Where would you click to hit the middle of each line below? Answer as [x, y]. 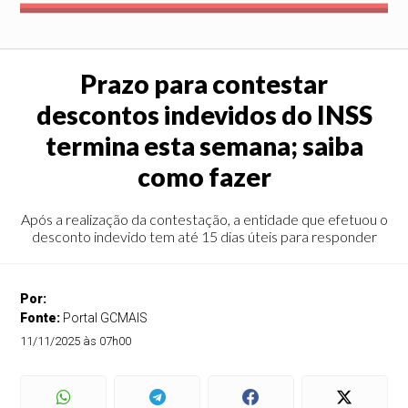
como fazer [204, 177]
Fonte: [42, 318]
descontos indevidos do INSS [204, 115]
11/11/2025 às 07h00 [76, 341]
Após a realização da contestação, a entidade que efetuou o [204, 219]
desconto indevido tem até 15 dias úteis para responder [204, 236]
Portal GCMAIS [106, 318]
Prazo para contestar [204, 84]
